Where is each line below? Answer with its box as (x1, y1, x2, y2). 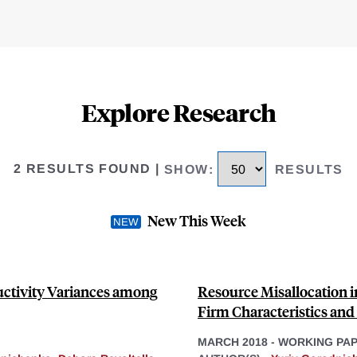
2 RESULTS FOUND (14, 162, 151, 176)
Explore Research (80, 96, 277, 128)
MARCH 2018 (198, 335, 268, 348)
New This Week (147, 210, 246, 230)
